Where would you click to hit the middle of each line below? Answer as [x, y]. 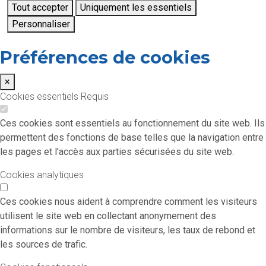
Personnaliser [41, 24]
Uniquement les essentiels [136, 8]
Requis [95, 97]
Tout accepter [40, 8]
